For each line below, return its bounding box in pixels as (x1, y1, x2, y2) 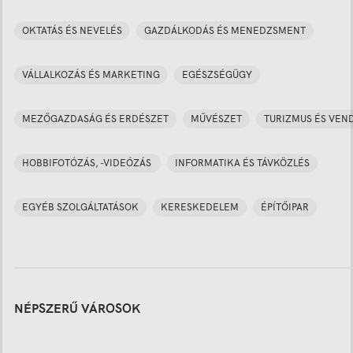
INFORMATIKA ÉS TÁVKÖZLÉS (175, 156, 310, 169)
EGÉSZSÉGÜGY (182, 68, 252, 81)
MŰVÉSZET (191, 112, 242, 125)
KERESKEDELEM (161, 200, 239, 214)
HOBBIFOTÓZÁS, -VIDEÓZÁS (22, 156, 153, 169)
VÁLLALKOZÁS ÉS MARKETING (22, 68, 160, 81)
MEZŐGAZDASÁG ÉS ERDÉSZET (22, 112, 169, 125)
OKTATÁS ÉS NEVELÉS (22, 24, 122, 37)
